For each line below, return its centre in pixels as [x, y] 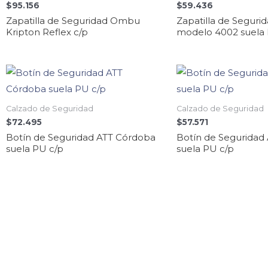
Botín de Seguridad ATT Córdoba [81, 137]
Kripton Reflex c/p [47, 32]
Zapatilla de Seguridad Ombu [73, 20]
